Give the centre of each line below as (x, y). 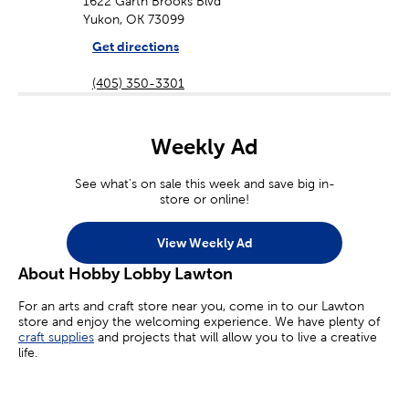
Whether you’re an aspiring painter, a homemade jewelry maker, (204, 383)
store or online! (204, 199)
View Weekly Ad (204, 242)
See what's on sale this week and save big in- (204, 184)
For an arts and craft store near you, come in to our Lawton (191, 306)
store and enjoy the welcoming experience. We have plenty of (199, 322)
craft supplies (56, 337)
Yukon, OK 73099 (134, 20)
